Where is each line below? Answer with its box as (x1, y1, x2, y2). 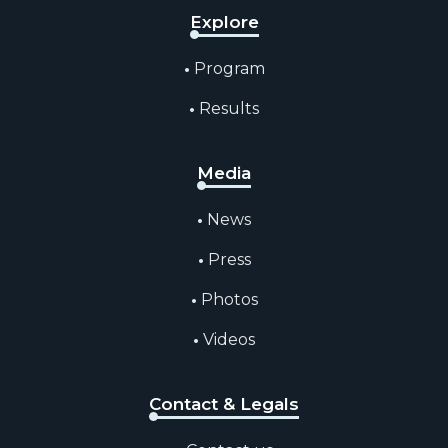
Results (199, 99, 259, 119)
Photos (200, 290, 258, 310)
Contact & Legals (149, 394, 299, 415)
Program (193, 59, 265, 79)
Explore (189, 12, 259, 33)
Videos (203, 330, 255, 350)
